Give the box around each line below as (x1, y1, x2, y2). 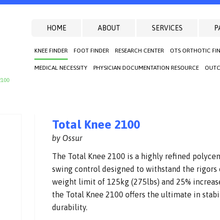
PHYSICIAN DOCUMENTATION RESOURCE (93, 64, 199, 71)
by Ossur (52, 133, 83, 142)
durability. (52, 202, 88, 212)
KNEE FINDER (34, 47, 68, 54)
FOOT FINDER (74, 47, 109, 54)
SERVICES (151, 24, 183, 32)
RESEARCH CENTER (115, 47, 164, 54)
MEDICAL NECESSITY (34, 64, 87, 71)
